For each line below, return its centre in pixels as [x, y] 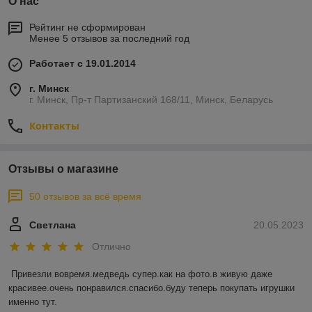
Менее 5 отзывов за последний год [109, 38]
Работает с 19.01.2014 [83, 63]
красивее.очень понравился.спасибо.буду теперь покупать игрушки [151, 288]
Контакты [54, 125]
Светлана [53, 225]
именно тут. [33, 302]
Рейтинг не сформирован [87, 27]
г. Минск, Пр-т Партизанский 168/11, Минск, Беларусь [151, 99]
